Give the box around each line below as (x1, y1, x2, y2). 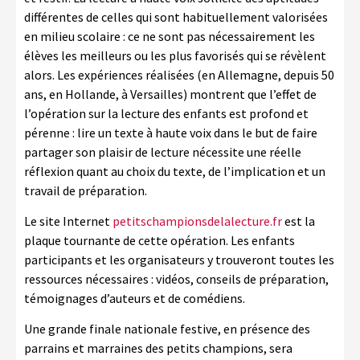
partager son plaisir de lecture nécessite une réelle (24, 144, 301, 160)
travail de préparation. (24, 182, 147, 198)
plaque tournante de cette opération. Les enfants (24, 232, 295, 248)
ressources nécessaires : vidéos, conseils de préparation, (24, 271, 329, 287)
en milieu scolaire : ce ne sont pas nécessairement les (24, 28, 315, 44)
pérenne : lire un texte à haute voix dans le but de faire (24, 125, 317, 141)
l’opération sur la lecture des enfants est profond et (24, 105, 309, 121)
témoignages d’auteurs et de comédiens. (24, 290, 245, 306)
